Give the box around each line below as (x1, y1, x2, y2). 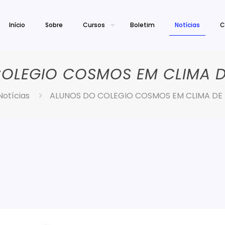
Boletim (130, 21, 155, 29)
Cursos (83, 21, 105, 29)
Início (9, 21, 25, 29)
